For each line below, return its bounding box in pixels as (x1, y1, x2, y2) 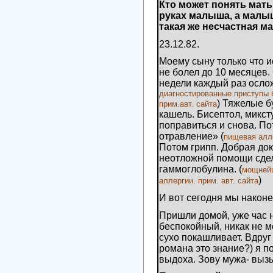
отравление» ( (159, 131, 224, 142)
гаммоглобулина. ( (159, 164, 242, 175)
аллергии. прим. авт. (159, 176, 235, 186)
